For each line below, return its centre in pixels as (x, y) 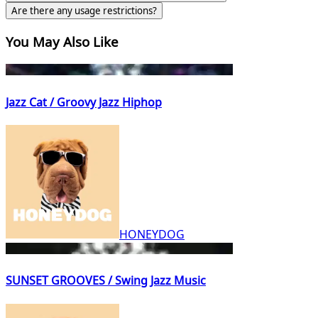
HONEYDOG (152, 234)
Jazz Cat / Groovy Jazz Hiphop (84, 102)
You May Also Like (62, 41)
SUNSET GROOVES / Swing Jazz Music (106, 281)
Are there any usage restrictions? (84, 11)
